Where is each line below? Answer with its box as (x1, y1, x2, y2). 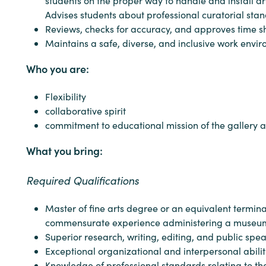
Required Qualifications (26, 173, 139, 188)
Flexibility (45, 90, 86, 103)
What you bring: (26, 143, 103, 158)
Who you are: (26, 61, 89, 76)
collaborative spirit (45, 104, 126, 117)
